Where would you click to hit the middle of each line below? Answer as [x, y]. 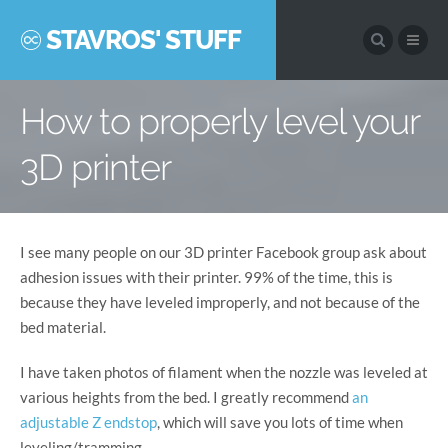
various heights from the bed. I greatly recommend [186, 396]
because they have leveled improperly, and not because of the [220, 301]
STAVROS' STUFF [143, 40]
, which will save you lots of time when [280, 421]
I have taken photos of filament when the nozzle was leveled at [224, 371]
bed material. [63, 326]
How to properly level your [219, 120]
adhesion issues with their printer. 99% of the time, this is [206, 276]
